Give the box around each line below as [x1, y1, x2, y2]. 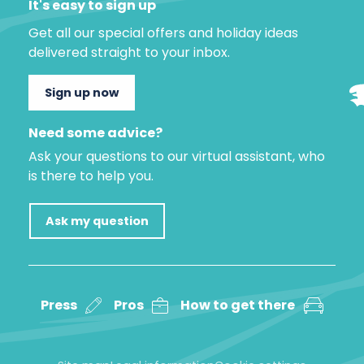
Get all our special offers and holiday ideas [28, 24, 298, 42]
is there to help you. [28, 167, 154, 185]
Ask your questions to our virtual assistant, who [28, 147, 325, 166]
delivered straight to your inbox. [28, 43, 230, 62]
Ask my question [45, 213, 149, 229]
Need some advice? [28, 123, 162, 142]
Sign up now [45, 84, 119, 101]
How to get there [180, 296, 295, 314]
